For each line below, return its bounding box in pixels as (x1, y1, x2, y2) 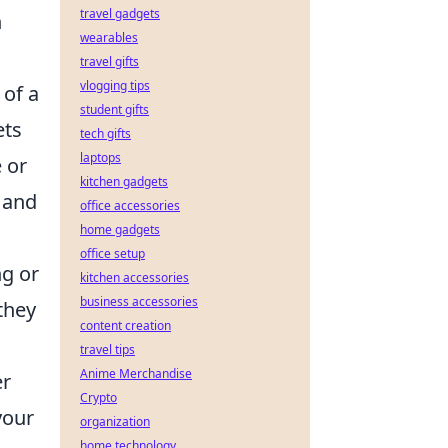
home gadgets (80, 221, 160, 238)
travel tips (80, 341, 135, 358)
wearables (80, 29, 138, 46)
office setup (80, 245, 145, 262)
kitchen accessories (80, 269, 189, 286)
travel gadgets (80, 5, 160, 22)
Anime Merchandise (80, 365, 192, 382)
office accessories (80, 197, 180, 214)
